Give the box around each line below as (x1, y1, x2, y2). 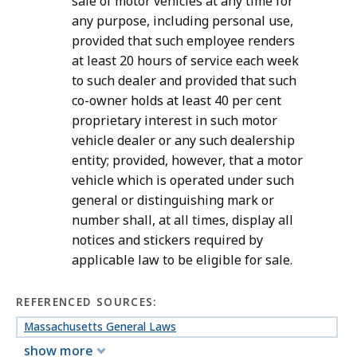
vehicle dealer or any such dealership (72, 131, 295, 150)
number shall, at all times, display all (72, 211, 293, 229)
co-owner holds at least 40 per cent (72, 92, 281, 110)
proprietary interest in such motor (72, 112, 277, 130)
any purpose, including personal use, (72, 12, 293, 30)
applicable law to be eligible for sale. (72, 251, 292, 269)
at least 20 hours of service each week (72, 52, 299, 70)
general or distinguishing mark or (72, 191, 274, 210)
